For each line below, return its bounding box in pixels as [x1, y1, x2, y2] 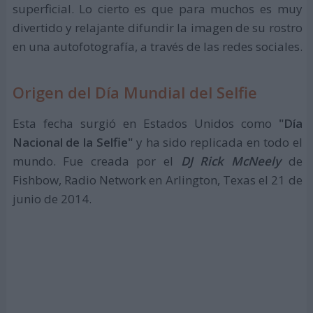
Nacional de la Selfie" [12, 134, 136, 151]
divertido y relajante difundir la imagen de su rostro [12, 20, 303, 36]
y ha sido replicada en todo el [136, 134, 303, 151]
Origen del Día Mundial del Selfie [12, 82, 257, 103]
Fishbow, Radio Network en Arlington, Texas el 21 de [12, 172, 303, 189]
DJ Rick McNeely [173, 153, 282, 170]
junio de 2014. [12, 191, 92, 208]
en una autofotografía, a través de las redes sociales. [12, 38, 303, 55]
